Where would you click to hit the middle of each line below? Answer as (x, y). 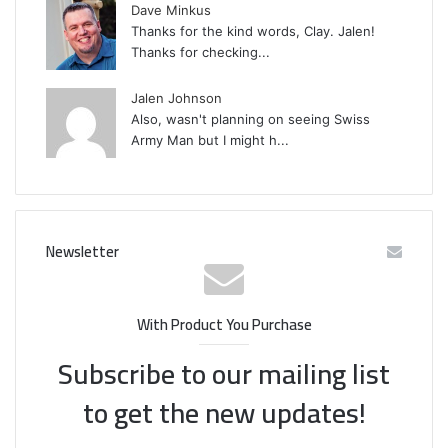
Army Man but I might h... (210, 140)
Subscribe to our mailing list (224, 374)
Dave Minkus (171, 10)
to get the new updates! (224, 413)
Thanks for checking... (200, 52)
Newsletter (82, 252)
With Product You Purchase (224, 325)
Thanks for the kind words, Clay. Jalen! (253, 31)
